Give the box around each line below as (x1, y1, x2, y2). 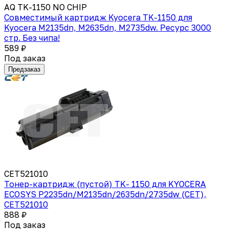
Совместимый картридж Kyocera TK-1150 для (4, 12, 192, 22)
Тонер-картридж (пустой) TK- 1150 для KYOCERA (4, 178, 206, 189)
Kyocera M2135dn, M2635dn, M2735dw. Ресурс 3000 (4, 22, 211, 33)
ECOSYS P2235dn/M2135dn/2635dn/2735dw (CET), (4, 189, 207, 199)
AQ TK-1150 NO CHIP (4, 2, 87, 12)
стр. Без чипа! (4, 32, 60, 43)
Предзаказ (8, 65, 40, 73)
